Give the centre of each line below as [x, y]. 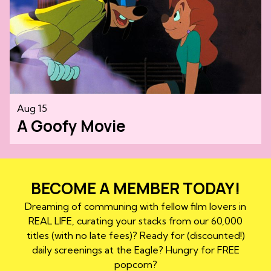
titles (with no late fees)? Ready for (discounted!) [135, 235]
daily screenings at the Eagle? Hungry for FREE [135, 250]
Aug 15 [32, 108]
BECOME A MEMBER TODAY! [135, 188]
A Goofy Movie [71, 126]
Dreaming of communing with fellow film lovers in [135, 206]
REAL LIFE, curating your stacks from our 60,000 [135, 220]
